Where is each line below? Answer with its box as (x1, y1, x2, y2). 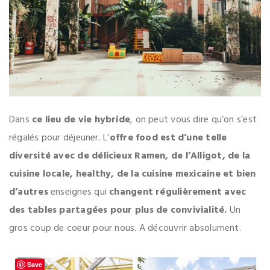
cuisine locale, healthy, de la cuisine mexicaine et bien (9, 166, 256, 183)
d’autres (9, 184, 48, 201)
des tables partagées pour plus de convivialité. (9, 202, 230, 219)
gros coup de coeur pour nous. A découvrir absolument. (9, 221, 241, 237)
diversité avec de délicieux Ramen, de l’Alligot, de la (9, 148, 251, 165)
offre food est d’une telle (109, 130, 227, 146)
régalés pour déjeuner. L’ (9, 130, 110, 146)
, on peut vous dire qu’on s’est (130, 112, 257, 128)
